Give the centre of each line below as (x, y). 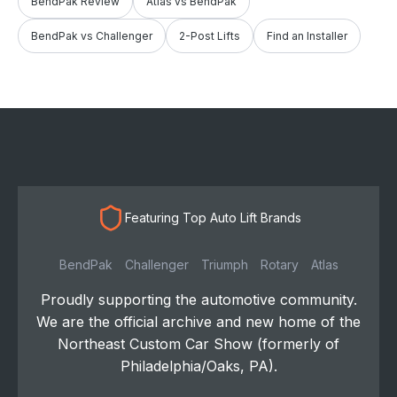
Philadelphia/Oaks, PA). (198, 366)
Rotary (279, 265)
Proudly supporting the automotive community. (198, 300)
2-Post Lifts (210, 35)
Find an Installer (307, 35)
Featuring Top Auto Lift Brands (213, 218)
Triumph (224, 265)
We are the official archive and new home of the (198, 322)
